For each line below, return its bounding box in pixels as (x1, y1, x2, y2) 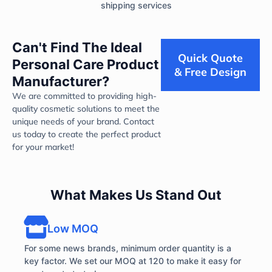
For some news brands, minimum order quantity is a (24, 243, 231, 254)
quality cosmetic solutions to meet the (12, 103, 160, 114)
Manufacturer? (12, 73, 109, 89)
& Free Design (174, 64, 247, 79)
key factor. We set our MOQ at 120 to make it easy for (24, 256, 241, 267)
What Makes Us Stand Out (50, 187, 222, 203)
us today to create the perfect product (12, 128, 161, 140)
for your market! (12, 141, 74, 152)
